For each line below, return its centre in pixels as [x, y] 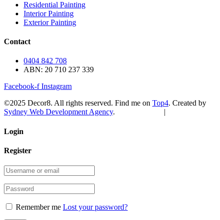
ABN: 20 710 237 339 [59, 70]
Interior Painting [49, 13]
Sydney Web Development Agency [58, 112]
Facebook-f [22, 86]
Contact [17, 42]
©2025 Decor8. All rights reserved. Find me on [78, 103]
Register [18, 150]
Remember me [38, 207]
